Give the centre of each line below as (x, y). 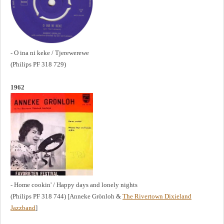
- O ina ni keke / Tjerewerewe (50, 53)
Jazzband (23, 208)
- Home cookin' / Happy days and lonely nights (74, 185)
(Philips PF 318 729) (38, 64)
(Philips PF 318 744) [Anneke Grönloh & (66, 196)
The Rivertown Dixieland (157, 196)
